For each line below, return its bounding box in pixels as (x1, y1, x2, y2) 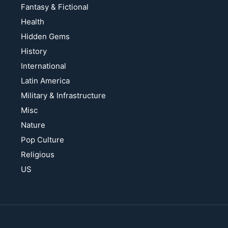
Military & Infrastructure (21, 91, 106, 101)
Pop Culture (21, 135, 65, 145)
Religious (21, 150, 55, 160)
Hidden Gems (21, 32, 70, 42)
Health (21, 17, 45, 27)
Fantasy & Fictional (21, 2, 89, 12)
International (21, 61, 67, 71)
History (21, 46, 47, 56)
